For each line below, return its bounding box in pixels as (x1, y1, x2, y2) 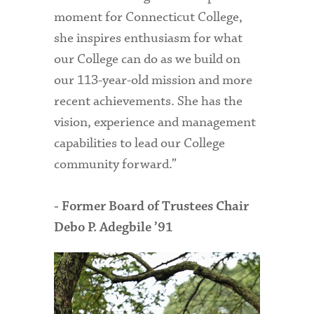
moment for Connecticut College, (54, 8, 243, 26)
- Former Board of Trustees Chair (54, 199, 250, 214)
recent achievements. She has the (54, 92, 243, 110)
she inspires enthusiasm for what (54, 29, 243, 47)
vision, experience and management (54, 113, 257, 131)
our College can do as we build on (54, 50, 241, 68)
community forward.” (54, 155, 177, 173)
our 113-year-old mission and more (54, 71, 253, 89)
